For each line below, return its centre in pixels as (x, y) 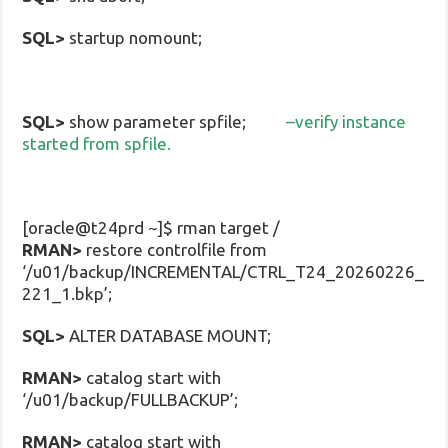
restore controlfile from (175, 249)
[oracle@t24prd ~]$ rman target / (151, 227)
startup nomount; (134, 37)
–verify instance (344, 121)
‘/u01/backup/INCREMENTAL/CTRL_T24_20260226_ (223, 271)
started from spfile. (97, 143)
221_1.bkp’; (67, 293)
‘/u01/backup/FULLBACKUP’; (130, 399)
